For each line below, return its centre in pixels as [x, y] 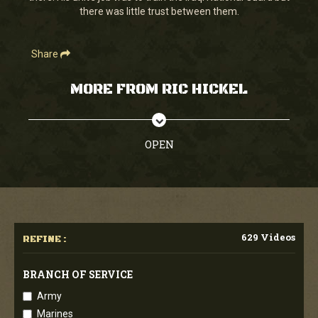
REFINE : [45, 239]
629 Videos [268, 237]
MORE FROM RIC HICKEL [159, 89]
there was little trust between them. [159, 11]
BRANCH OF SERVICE [78, 274]
